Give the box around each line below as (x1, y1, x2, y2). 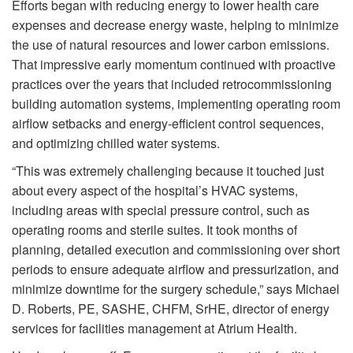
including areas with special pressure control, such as (12, 201, 310, 220)
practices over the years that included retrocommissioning (12, 75, 332, 94)
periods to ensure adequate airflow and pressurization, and (12, 260, 339, 279)
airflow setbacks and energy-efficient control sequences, (12, 114, 324, 133)
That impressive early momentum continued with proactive (12, 55, 336, 74)
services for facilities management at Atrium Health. (12, 319, 297, 338)
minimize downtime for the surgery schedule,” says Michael (12, 280, 340, 299)
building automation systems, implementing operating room (12, 95, 340, 113)
